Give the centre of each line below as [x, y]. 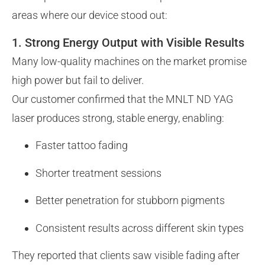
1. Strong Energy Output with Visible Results [128, 43]
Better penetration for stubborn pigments [130, 201]
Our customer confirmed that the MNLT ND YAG [122, 99]
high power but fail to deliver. [78, 80]
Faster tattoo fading [82, 146]
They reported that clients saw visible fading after [126, 255]
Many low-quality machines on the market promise [129, 62]
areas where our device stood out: [90, 15]
